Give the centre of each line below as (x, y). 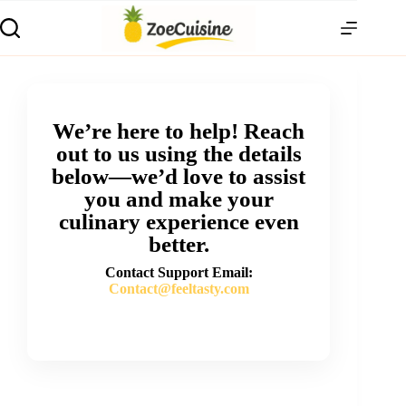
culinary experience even (179, 222)
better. (179, 244)
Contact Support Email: (179, 272)
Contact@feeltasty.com (179, 289)
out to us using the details (179, 154)
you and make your (179, 199)
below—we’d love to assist (179, 176)
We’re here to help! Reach (179, 131)
